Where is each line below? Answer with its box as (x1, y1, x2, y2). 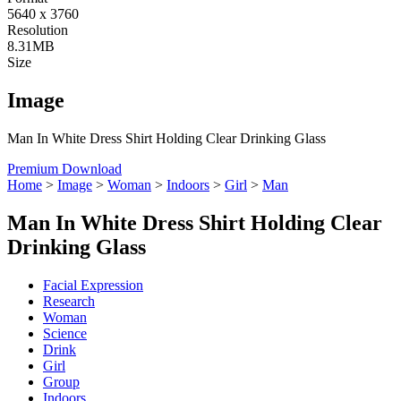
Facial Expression (43, 277, 143, 293)
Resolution (7, 22, 68, 38)
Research (43, 293, 95, 309)
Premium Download (7, 160, 122, 176)
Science (43, 325, 87, 341)
